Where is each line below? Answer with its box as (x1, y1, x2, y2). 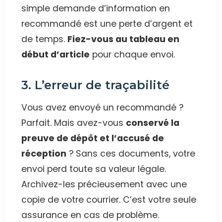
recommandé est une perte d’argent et (21, 17, 193, 30)
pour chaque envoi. (90, 48, 175, 60)
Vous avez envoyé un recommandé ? (21, 101, 184, 113)
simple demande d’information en (21, 2, 170, 14)
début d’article (21, 48, 90, 60)
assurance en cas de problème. (21, 209, 160, 221)
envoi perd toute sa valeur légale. (21, 163, 166, 175)
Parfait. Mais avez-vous (21, 116, 126, 129)
